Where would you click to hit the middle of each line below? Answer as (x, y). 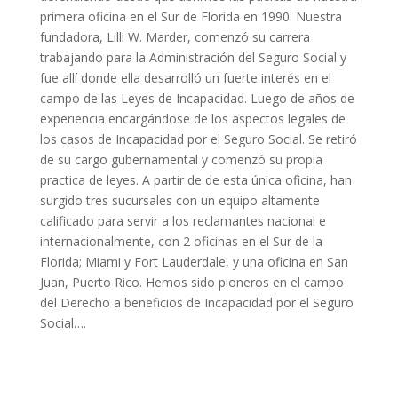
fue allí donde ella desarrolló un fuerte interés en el (185, 78)
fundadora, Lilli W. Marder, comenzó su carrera (175, 37)
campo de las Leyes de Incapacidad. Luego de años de (197, 99)
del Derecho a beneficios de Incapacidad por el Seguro (196, 303)
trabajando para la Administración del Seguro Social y (193, 58)
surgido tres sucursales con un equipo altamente (179, 201)
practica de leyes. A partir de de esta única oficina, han (195, 180)
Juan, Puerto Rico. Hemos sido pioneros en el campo (191, 283)
